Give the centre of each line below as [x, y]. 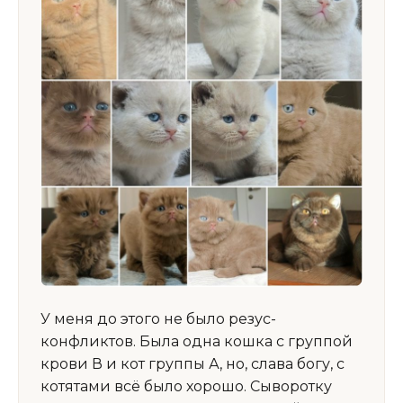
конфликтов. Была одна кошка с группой [197, 342]
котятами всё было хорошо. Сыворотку [186, 387]
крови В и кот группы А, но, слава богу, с [193, 364]
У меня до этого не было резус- [158, 319]
